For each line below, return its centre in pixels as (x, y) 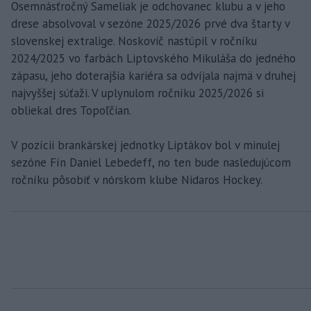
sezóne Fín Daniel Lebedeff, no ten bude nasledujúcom (151, 162)
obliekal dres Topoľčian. (71, 110)
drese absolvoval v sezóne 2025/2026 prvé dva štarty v (150, 24)
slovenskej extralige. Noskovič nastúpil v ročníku (134, 41)
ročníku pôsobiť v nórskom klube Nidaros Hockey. (137, 180)
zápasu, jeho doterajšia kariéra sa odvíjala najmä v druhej (153, 76)
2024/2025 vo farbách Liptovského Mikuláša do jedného (153, 58)
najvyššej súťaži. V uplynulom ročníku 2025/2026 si (137, 93)
